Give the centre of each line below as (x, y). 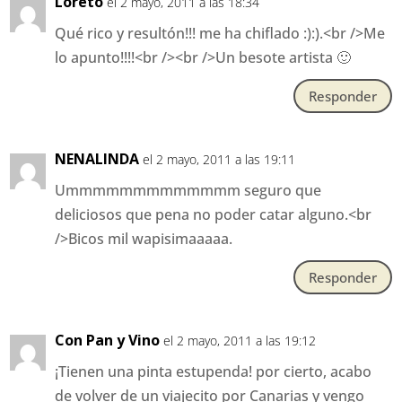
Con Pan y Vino (108, 341)
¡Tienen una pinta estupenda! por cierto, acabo (214, 372)
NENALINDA (97, 159)
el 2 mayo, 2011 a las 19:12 (240, 341)
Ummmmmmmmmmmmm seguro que (188, 191)
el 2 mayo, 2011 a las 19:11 (219, 160)
